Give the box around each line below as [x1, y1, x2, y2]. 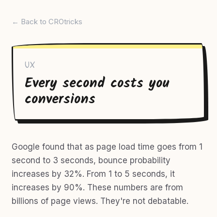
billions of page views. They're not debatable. [12, 196, 188, 206]
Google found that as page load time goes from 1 [12, 142, 202, 152]
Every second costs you [25, 73, 169, 94]
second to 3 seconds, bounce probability [12, 155, 170, 165]
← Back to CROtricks [12, 17, 82, 26]
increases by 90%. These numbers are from [12, 183, 183, 192]
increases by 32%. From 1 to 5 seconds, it [12, 169, 175, 179]
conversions [25, 89, 95, 110]
